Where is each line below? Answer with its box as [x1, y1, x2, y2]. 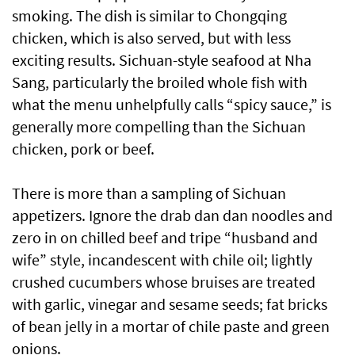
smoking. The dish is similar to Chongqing [12, 6, 287, 26]
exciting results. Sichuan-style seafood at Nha [12, 50, 311, 71]
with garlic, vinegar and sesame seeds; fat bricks [12, 294, 327, 315]
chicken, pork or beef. [12, 139, 155, 159]
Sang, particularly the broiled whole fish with [12, 72, 307, 93]
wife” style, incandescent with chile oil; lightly [12, 250, 312, 270]
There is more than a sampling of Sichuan [12, 183, 286, 204]
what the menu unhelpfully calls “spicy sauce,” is [12, 94, 331, 115]
